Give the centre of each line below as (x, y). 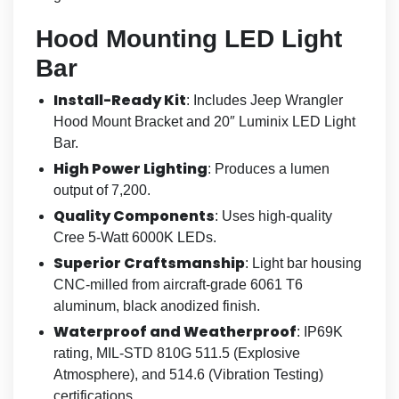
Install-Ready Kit (120, 100)
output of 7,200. (102, 190)
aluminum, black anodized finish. (157, 305)
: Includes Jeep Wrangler (265, 100)
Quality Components (134, 216)
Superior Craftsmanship (149, 263)
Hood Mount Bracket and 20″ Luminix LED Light (204, 121)
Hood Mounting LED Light (189, 38)
